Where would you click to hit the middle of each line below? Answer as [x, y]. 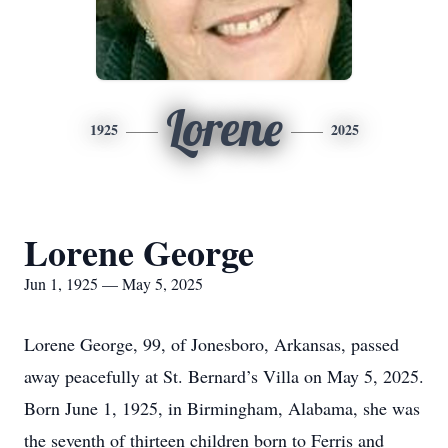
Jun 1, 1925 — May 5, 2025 [113, 283]
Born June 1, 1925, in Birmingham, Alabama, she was [222, 408]
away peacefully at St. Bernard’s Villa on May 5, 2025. [224, 376]
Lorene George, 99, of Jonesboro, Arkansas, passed [211, 344]
